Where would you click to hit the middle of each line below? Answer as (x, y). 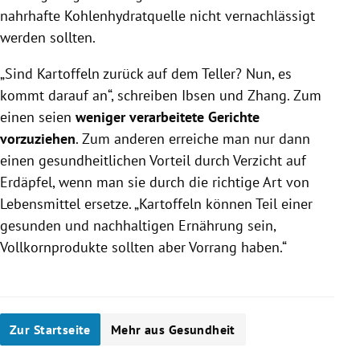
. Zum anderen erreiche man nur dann (193, 138)
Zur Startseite (50, 329)
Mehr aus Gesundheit (173, 329)
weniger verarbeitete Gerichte (166, 117)
